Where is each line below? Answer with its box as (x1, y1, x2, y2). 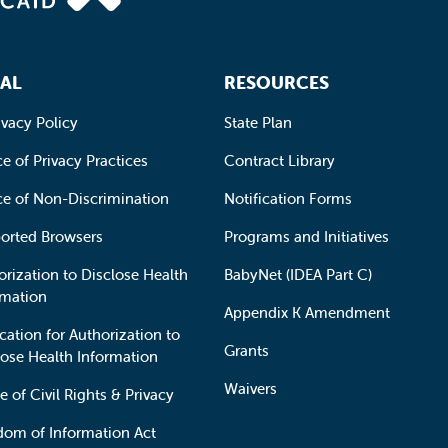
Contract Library (224, 151, 335, 170)
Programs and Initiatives (224, 227, 389, 246)
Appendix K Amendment (224, 303, 390, 322)
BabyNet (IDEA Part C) (224, 265, 372, 284)
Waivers (224, 379, 277, 398)
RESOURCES (224, 71, 329, 94)
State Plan (224, 113, 292, 132)
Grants (224, 341, 269, 360)
